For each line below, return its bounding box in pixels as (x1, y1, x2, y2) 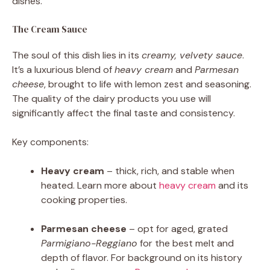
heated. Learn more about (41, 178, 159, 192)
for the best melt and (137, 236, 234, 250)
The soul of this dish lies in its (12, 48, 142, 61)
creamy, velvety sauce (142, 48, 242, 61)
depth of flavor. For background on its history (41, 251, 242, 264)
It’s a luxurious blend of (12, 63, 115, 76)
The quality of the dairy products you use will (12, 92, 211, 105)
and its (216, 178, 248, 192)
